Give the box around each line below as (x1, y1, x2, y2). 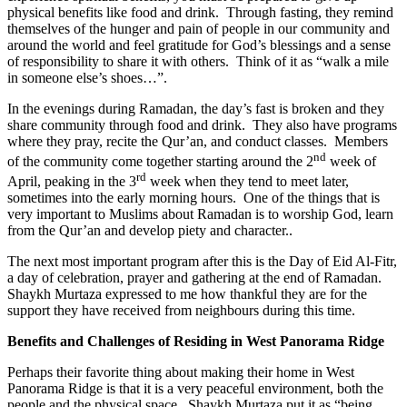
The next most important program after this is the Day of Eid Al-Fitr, (7, 253, 397, 270)
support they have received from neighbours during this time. (7, 303, 355, 319)
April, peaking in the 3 (7, 174, 136, 190)
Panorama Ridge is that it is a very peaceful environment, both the (7, 381, 383, 397)
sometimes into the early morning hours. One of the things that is (7, 190, 380, 206)
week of (326, 154, 376, 170)
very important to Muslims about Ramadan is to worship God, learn (7, 206, 393, 223)
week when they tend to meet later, (146, 174, 349, 190)
